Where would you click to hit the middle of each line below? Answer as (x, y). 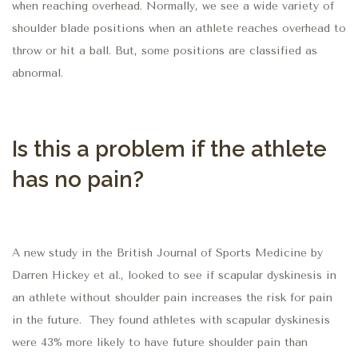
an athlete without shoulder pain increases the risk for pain (172, 298)
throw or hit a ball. (64, 50)
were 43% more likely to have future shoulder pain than (160, 343)
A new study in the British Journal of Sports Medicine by (167, 253)
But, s (131, 50)
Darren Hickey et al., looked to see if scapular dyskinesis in (174, 276)
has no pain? (78, 179)
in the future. (47, 320)
